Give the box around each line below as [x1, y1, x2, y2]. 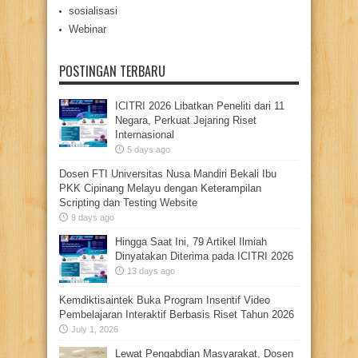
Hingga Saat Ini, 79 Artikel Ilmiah [115, 236, 267, 249]
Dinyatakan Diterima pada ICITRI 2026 [115, 250, 293, 263]
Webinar [69, 23, 106, 36]
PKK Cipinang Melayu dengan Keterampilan [59, 182, 261, 195]
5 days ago [127, 145, 170, 155]
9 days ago [71, 213, 114, 223]
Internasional [115, 129, 174, 141]
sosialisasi [69, 5, 117, 18]
